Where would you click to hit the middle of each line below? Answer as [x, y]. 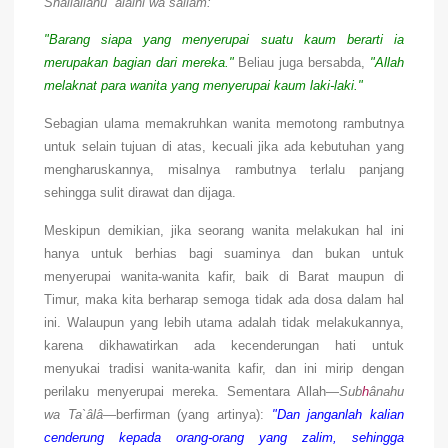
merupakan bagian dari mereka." [139, 63]
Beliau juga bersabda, [301, 63]
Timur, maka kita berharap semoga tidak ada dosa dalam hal [224, 300]
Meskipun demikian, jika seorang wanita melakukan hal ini [224, 231]
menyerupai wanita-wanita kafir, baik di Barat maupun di [224, 277]
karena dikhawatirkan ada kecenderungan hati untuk [224, 346]
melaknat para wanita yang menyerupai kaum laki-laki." [204, 86]
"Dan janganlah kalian [337, 415]
